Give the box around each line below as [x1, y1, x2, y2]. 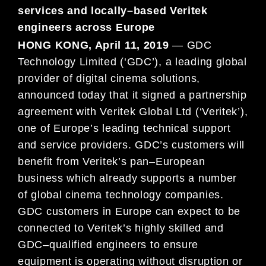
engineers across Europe [18, 21, 156, 34]
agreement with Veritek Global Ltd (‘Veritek [18, 105, 238, 118]
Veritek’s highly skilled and [84, 221, 224, 234]
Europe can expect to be [115, 205, 241, 217]
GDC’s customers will [135, 138, 245, 151]
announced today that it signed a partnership [18, 88, 247, 101]
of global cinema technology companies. [18, 188, 224, 201]
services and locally [18, 5, 127, 17]
